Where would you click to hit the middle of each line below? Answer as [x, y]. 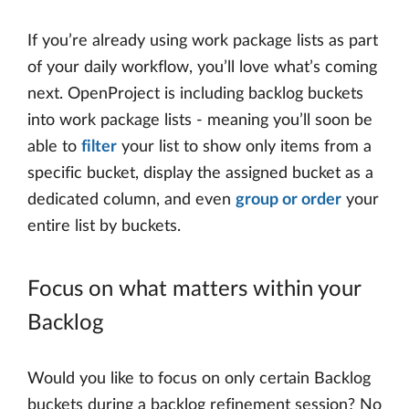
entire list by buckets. [104, 226]
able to [54, 147]
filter [99, 147]
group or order [288, 199]
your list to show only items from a [244, 147]
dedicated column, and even [131, 199]
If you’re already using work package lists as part [203, 41]
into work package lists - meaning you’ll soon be [200, 120]
